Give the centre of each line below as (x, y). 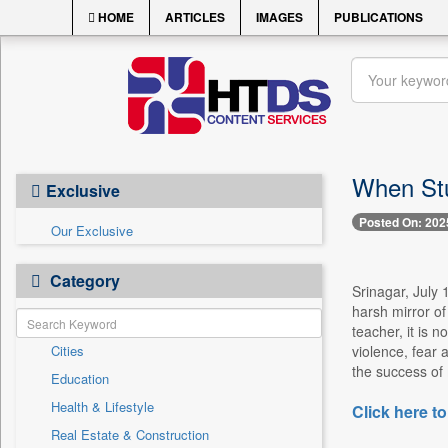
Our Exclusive (92, 230)
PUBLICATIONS (378, 17)
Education (80, 378)
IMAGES (279, 17)
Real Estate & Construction (130, 434)
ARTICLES (195, 17)
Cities (67, 350)
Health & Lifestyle (102, 406)
